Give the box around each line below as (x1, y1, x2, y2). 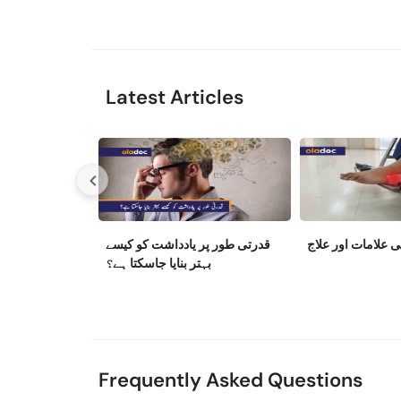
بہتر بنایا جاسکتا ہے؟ (106, 254, 211, 271)
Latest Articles (106, 83, 243, 110)
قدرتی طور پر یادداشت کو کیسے (106, 235, 270, 252)
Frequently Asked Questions (98, 366, 363, 393)
